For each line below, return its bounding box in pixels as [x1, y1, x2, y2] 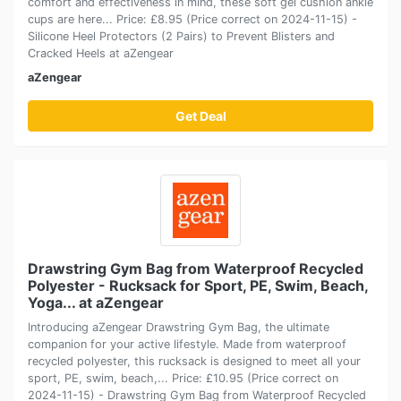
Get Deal [175, 107, 226, 124]
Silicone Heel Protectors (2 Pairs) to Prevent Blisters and [28, 29, 335, 43]
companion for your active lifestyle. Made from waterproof [28, 337, 346, 351]
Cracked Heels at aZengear [28, 46, 174, 60]
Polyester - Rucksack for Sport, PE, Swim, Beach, [28, 276, 368, 294]
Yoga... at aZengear [28, 293, 164, 311]
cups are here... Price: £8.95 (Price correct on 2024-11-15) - [28, 12, 357, 26]
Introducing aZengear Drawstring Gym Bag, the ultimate [28, 320, 329, 334]
